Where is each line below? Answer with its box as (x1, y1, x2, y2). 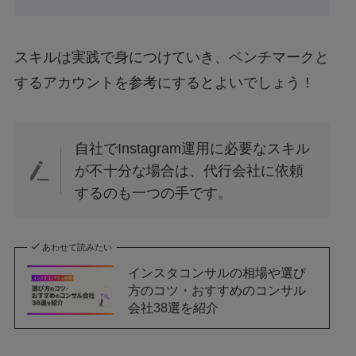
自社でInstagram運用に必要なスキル (75, 141, 311, 157)
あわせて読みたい (42, 242, 113, 253)
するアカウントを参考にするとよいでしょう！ (14, 74, 315, 91)
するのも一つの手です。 (75, 185, 233, 202)
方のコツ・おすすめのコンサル (128, 283, 307, 298)
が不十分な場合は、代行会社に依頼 (75, 163, 304, 180)
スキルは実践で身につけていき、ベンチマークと (14, 48, 329, 65)
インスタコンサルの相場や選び (128, 265, 307, 281)
